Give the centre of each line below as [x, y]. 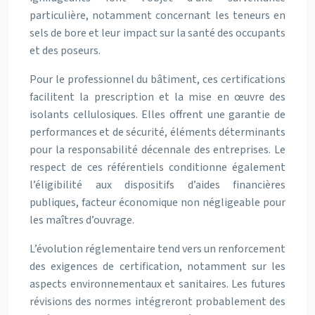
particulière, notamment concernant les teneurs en [157, 15]
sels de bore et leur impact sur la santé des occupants [157, 33]
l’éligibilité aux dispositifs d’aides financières [157, 185]
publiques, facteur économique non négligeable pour [157, 202]
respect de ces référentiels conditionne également [157, 167]
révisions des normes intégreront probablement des [157, 302]
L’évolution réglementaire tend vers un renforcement [157, 249]
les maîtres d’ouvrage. [82, 220]
